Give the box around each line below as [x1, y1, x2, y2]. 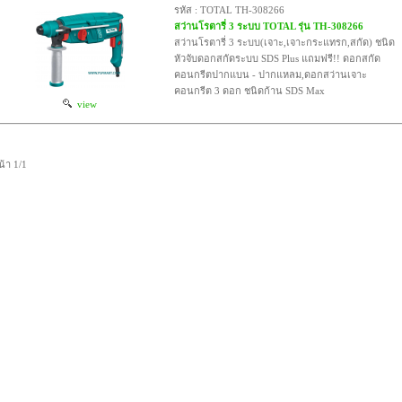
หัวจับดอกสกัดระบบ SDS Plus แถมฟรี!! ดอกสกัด [174, 52, 381, 64]
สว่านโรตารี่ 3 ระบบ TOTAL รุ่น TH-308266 [174, 20, 364, 31]
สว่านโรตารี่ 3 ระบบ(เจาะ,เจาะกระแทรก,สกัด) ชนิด [174, 36, 396, 48]
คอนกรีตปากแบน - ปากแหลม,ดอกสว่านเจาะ [174, 68, 368, 80]
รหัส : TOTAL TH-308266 [174, 4, 285, 15]
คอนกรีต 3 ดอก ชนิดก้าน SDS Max [174, 84, 326, 96]
